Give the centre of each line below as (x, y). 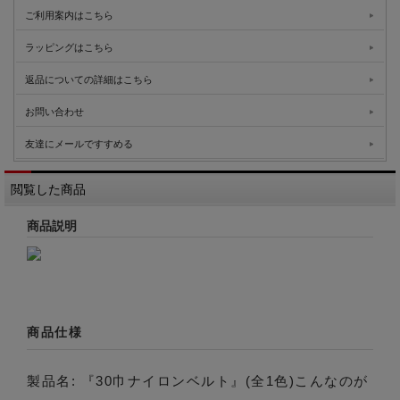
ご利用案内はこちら (69, 16)
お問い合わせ (54, 112)
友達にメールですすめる (79, 144)
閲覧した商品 (48, 190)
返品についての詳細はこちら (89, 80)
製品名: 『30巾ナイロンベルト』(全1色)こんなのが (198, 381)
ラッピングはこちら (69, 48)
